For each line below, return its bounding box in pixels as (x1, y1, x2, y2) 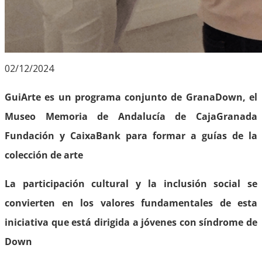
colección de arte (5, 148, 83, 161)
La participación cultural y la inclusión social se (5, 177, 257, 190)
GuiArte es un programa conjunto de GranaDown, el (5, 90, 257, 104)
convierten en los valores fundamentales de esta (5, 196, 257, 209)
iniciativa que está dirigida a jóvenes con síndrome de (5, 215, 257, 229)
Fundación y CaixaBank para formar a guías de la (5, 129, 257, 142)
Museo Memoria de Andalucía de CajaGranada (5, 109, 257, 123)
